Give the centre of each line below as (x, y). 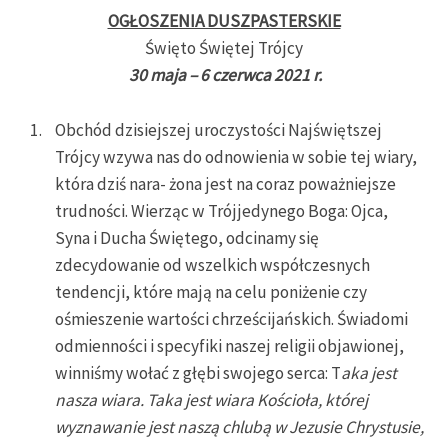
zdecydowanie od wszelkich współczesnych (212, 265)
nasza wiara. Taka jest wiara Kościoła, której (211, 400)
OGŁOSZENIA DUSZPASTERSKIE (224, 21)
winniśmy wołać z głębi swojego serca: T (198, 373)
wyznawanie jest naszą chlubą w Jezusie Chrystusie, (239, 427)
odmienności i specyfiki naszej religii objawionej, (229, 346)
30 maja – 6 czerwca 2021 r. (224, 75)
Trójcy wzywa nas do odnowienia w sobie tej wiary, (236, 157)
